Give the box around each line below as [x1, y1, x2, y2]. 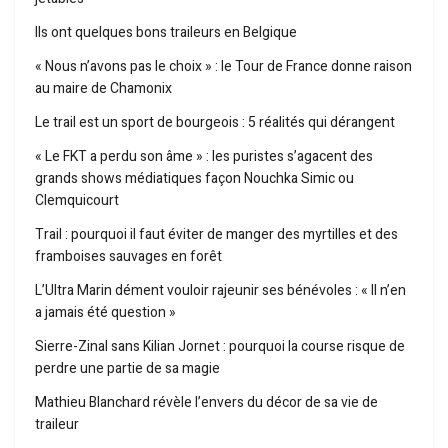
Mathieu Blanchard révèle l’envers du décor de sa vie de [35, 392, 378, 414]
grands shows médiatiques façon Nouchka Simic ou [35, 168, 354, 190]
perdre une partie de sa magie [35, 358, 220, 380]
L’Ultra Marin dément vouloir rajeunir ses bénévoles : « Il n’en [35, 280, 406, 302]
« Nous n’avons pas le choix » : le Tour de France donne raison [35, 56, 412, 78]
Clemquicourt [35, 190, 119, 212]
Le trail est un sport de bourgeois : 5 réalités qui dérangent [35, 112, 395, 134]
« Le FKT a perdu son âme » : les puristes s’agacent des [35, 146, 373, 168]
